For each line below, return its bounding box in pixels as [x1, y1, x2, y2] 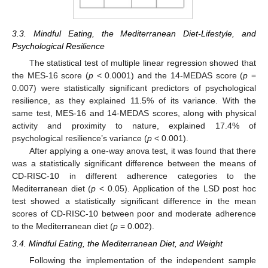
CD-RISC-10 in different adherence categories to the [12, 171, 256, 181]
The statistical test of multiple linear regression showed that [29, 58, 256, 68]
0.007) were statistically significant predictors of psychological [12, 83, 256, 93]
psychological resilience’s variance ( [12, 133, 147, 144]
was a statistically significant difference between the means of [12, 159, 256, 169]
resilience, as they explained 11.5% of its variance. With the [12, 96, 256, 106]
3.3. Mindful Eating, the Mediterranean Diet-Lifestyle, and [12, 29, 256, 39]
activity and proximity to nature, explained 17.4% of [12, 121, 256, 131]
